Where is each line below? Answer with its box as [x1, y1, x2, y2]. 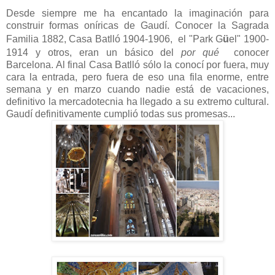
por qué [181, 47, 220, 58]
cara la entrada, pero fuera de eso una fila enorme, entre [6, 72, 269, 83]
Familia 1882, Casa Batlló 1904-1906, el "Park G [6, 34, 223, 45]
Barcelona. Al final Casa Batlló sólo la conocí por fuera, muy [6, 60, 269, 71]
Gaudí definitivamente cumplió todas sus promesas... [6, 109, 235, 120]
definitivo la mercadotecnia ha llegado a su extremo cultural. [6, 96, 269, 107]
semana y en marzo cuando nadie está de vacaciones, [6, 84, 269, 95]
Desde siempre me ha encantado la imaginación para [6, 8, 269, 19]
